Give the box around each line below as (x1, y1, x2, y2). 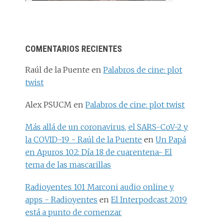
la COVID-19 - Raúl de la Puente (25, 135, 142, 145)
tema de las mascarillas (25, 160, 111, 170)
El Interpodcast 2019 (111, 195, 187, 205)
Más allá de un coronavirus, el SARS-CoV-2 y (25, 122, 188, 132)
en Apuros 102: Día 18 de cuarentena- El (25, 147, 172, 157)
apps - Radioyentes (25, 195, 98, 205)
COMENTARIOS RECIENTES (25, 44, 123, 54)
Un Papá (155, 135, 186, 145)
